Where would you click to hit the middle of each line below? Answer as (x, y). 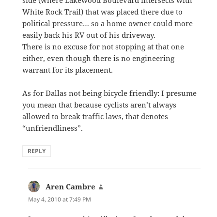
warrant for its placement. (68, 70)
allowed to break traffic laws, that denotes (95, 116)
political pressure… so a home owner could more (108, 23)
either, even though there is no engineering (99, 58)
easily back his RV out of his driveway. (89, 35)
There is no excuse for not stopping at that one (103, 46)
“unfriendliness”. (53, 128)
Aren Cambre (71, 186)
